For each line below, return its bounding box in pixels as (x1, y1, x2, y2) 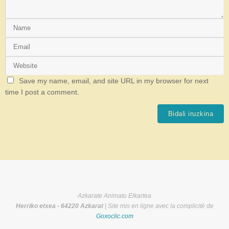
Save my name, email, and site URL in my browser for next (18, 77, 209, 85)
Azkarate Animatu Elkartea (78, 192, 151, 199)
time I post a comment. (5, 88, 79, 96)
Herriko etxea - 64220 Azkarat (15, 202, 103, 210)
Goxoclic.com (96, 212, 133, 220)
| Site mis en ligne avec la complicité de (103, 202, 214, 210)
